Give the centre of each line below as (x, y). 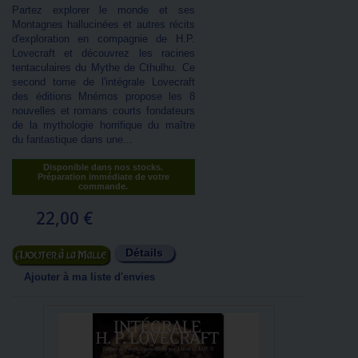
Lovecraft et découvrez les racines (103, 53)
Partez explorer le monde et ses (103, 10)
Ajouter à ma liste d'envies (89, 277)
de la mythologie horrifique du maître (103, 125)
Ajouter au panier (59, 257)
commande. (103, 186)
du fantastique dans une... (72, 139)
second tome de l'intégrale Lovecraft (103, 82)
